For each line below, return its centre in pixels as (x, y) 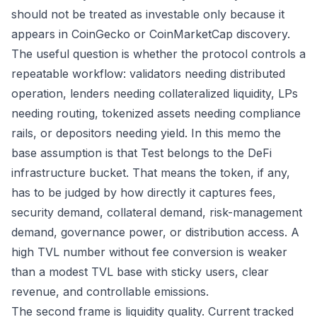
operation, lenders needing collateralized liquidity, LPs (155, 93)
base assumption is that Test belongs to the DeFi (142, 153)
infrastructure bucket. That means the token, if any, (151, 173)
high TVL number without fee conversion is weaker (149, 252)
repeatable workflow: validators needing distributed (148, 74)
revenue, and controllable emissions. (110, 292)
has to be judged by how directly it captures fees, (144, 192)
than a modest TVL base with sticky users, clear (140, 272)
